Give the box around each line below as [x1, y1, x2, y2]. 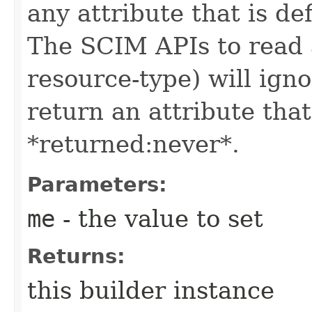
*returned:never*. [27, 130, 240, 158]
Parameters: [27, 172, 167, 196]
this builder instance [27, 276, 274, 304]
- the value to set [55, 204, 263, 233]
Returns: [27, 244, 125, 268]
